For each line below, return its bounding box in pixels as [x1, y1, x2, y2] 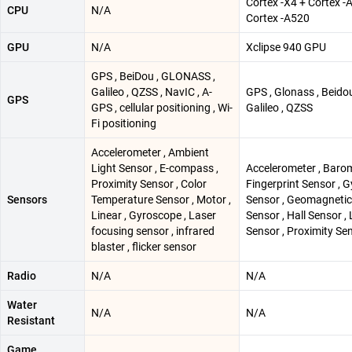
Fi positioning [91, 116, 156, 130]
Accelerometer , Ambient [91, 145, 209, 159]
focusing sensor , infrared [91, 224, 214, 237]
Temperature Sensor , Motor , [91, 192, 231, 206]
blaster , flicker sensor [91, 240, 196, 253]
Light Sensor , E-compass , [91, 161, 218, 174]
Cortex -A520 [246, 11, 310, 24]
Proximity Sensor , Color [91, 177, 207, 190]
